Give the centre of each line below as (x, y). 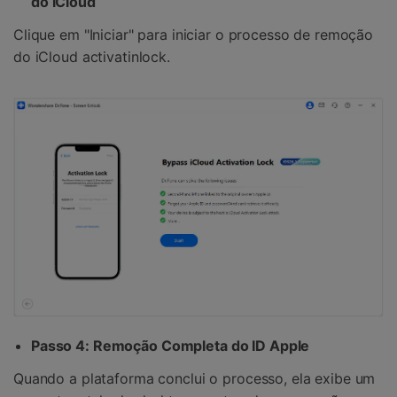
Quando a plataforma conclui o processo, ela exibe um (195, 379)
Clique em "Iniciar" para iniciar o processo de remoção (194, 35)
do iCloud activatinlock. (92, 57)
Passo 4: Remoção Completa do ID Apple (171, 345)
